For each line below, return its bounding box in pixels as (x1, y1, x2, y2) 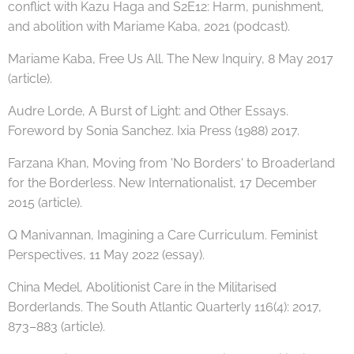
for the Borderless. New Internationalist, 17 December (8, 175, 317, 190)
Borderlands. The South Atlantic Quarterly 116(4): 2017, (8, 299, 322, 314)
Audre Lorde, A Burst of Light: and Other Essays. (8, 103, 288, 119)
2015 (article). (8, 194, 82, 210)
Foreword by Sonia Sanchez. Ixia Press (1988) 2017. (8, 122, 299, 138)
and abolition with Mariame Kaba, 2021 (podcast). (8, 18, 290, 34)
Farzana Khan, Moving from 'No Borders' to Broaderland (8, 155, 335, 171)
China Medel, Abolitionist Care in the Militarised (8, 279, 277, 295)
